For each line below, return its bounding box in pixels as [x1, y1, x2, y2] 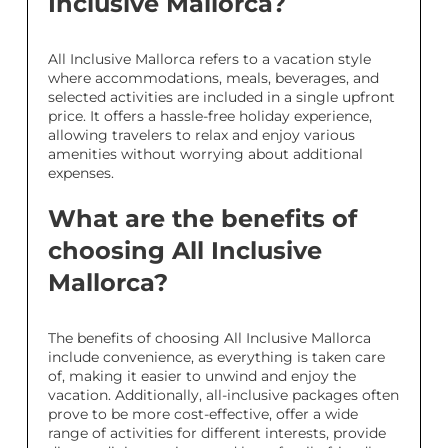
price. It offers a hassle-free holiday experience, [48, 107, 372, 126]
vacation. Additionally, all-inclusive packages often [48, 386, 399, 405]
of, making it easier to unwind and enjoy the [48, 367, 356, 386]
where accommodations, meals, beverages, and [48, 69, 379, 88]
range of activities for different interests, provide [48, 424, 386, 443]
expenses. [48, 164, 114, 183]
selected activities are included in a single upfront [48, 88, 395, 107]
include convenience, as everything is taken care [48, 348, 385, 367]
